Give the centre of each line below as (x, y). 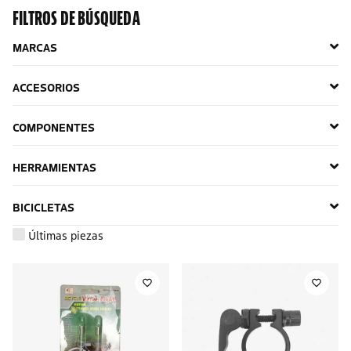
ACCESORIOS (46, 87)
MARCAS (35, 47)
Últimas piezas (66, 235)
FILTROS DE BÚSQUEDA (76, 18)
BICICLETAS (43, 207)
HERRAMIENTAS (54, 167)
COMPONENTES (54, 127)
